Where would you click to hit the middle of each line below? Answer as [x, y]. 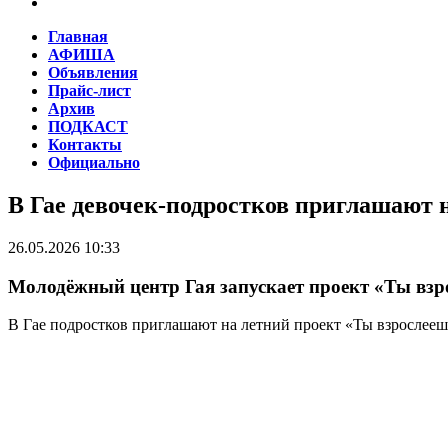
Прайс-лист [89, 90]
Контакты [85, 144]
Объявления [93, 72]
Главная [78, 36]
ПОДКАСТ [88, 126]
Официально [94, 162]
